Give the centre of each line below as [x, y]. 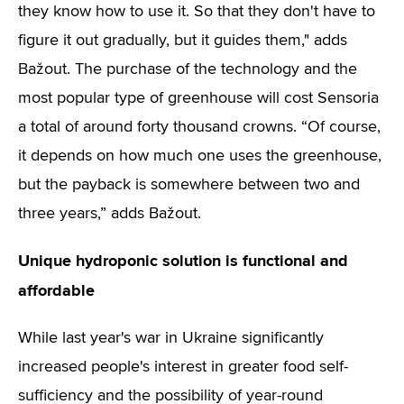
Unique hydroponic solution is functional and [183, 261]
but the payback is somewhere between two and [189, 185]
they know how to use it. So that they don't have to [197, 12]
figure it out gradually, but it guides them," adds [183, 41]
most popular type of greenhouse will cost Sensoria [198, 98]
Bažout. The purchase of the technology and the [188, 69]
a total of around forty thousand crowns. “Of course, [199, 127]
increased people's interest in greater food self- [183, 367]
